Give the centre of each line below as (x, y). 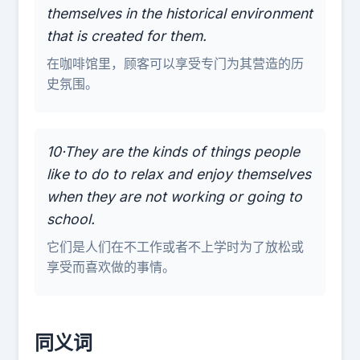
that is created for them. (127, 36)
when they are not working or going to (174, 196)
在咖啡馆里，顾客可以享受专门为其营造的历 (175, 63)
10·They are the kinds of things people (173, 151)
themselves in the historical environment (180, 13)
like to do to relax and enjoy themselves (179, 174)
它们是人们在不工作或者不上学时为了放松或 (175, 247)
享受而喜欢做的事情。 (111, 267)
